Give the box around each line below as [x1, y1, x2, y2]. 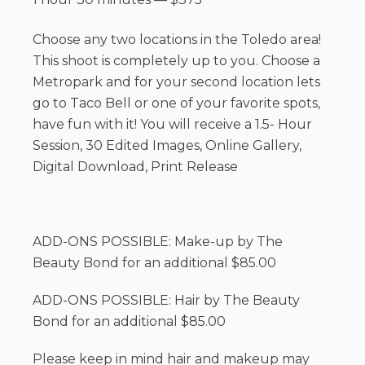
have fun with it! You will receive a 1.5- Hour [33, 117, 312, 133]
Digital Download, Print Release [33, 159, 238, 175]
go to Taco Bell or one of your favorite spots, [33, 95, 320, 112]
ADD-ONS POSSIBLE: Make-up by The [33, 234, 283, 250]
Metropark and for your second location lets [33, 74, 320, 90]
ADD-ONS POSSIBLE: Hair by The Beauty [33, 292, 300, 309]
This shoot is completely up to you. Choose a [33, 53, 320, 69]
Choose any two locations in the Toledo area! [33, 32, 321, 48]
